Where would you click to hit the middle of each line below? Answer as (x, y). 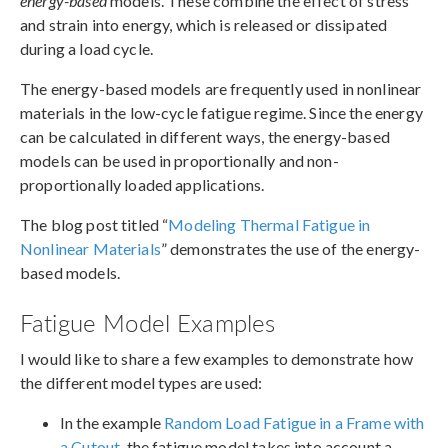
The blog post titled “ (94, 224)
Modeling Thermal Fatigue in (269, 224)
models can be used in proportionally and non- (179, 160)
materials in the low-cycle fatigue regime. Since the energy (221, 112)
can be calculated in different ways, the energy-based (205, 136)
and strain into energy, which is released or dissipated (204, 24)
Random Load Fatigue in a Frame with (294, 422)
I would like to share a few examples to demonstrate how (217, 358)
